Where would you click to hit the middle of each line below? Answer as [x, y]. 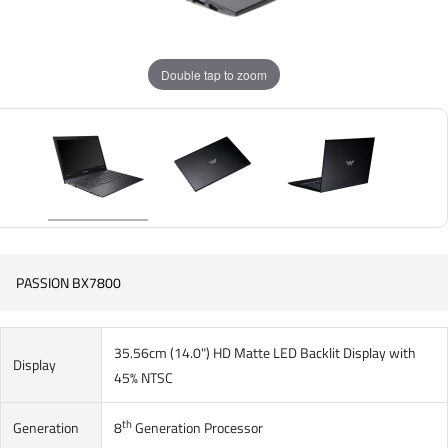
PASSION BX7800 [68, 282]
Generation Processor [197, 427]
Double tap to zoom [214, 74]
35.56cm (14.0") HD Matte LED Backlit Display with [265, 352]
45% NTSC [143, 377]
